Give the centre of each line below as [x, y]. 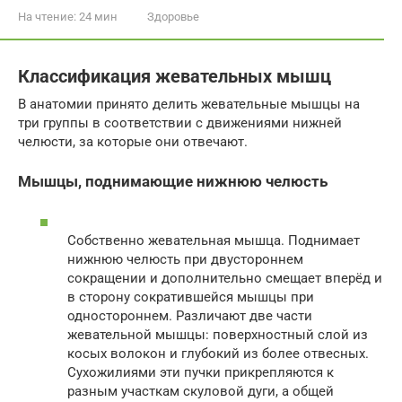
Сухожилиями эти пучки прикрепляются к [201, 373]
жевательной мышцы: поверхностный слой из [218, 335]
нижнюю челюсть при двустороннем [185, 260]
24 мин [97, 17]
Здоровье [173, 17]
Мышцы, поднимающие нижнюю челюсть [173, 181]
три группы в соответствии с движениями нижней [180, 122]
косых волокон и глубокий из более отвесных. [218, 354]
